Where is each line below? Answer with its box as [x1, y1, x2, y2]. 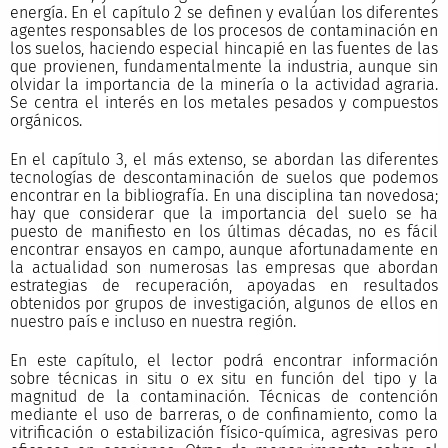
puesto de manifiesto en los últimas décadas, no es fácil [9, 221, 439, 241]
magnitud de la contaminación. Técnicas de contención [9, 387, 439, 407]
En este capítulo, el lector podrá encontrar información [9, 351, 439, 371]
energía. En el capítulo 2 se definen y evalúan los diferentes [9, 2, 439, 22]
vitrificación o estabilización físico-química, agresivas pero [9, 423, 439, 443]
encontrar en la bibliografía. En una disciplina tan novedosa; [9, 185, 439, 205]
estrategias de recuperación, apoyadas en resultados [9, 275, 439, 295]
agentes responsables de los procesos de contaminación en [9, 20, 439, 40]
